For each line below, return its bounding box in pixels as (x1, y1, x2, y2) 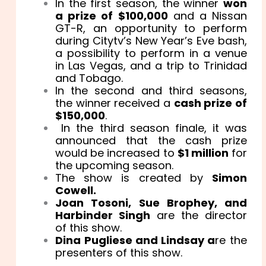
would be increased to (55, 145, 178, 160)
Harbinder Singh (55, 207, 151, 223)
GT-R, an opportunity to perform (55, 20, 247, 36)
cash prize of (173, 95, 247, 110)
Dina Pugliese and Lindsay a (55, 232, 216, 248)
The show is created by (55, 170, 212, 185)
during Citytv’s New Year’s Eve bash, (55, 33, 247, 48)
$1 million (177, 145, 229, 160)
